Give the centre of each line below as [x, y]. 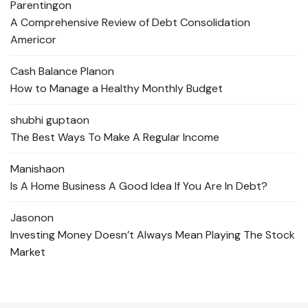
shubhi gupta [43, 120]
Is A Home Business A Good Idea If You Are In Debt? [139, 186]
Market [28, 252]
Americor [33, 40]
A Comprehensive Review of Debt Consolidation [130, 23]
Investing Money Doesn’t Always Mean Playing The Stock [153, 235]
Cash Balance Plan [56, 71]
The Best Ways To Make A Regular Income [115, 137]
